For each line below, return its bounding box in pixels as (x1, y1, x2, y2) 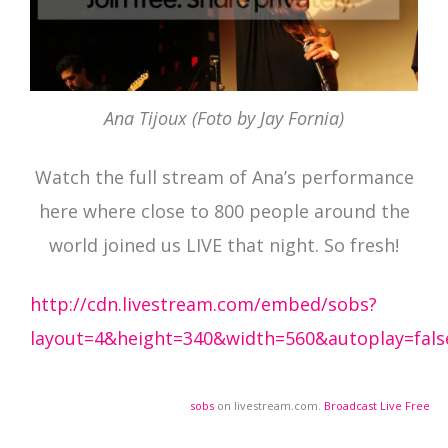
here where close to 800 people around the (38, 199, 410, 224)
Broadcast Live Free (324, 398, 430, 414)
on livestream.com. (214, 398, 324, 414)
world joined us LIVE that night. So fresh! (49, 233, 399, 258)
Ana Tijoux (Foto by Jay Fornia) (104, 106, 344, 131)
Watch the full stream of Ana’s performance (34, 165, 414, 190)
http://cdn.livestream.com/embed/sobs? (30, 292, 377, 317)
